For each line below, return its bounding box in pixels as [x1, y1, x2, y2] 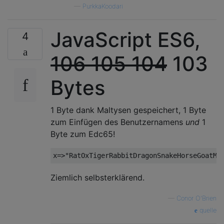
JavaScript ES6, [50, 27, 200, 52]
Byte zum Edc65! [50, 129, 115, 139]
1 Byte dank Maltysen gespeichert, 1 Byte [50, 105, 206, 115]
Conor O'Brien [176, 194, 216, 202]
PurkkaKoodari [82, 2, 123, 10]
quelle [197, 206, 216, 214]
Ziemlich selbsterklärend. [50, 172, 144, 182]
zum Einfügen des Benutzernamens [50, 117, 185, 127]
